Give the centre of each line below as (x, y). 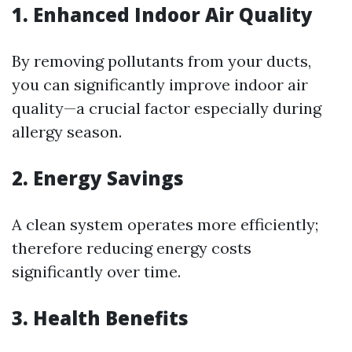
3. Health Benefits (100, 318)
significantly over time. (96, 271)
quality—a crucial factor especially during (167, 108)
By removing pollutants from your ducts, (161, 61)
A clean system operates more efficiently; (165, 224)
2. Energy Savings (98, 178)
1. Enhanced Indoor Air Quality (162, 15)
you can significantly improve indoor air (160, 84)
